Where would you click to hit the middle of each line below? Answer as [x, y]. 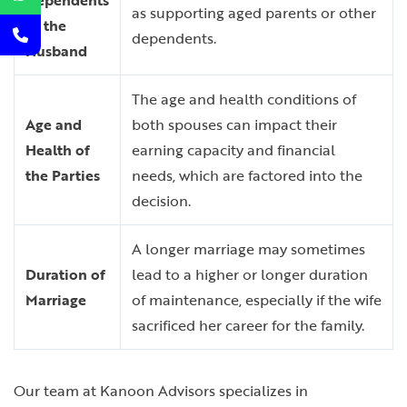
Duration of [65, 275]
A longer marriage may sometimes [248, 249]
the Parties [63, 176]
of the [46, 26]
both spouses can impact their [234, 125]
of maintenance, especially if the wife [257, 300]
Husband [56, 51]
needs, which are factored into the [247, 176]
